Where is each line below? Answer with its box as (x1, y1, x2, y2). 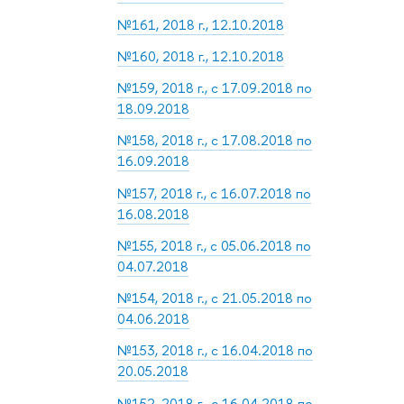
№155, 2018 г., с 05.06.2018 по (117, 235, 312, 255)
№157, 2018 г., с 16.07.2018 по (117, 183, 312, 203)
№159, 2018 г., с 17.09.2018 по (117, 78, 313, 98)
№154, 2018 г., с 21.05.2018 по (117, 289, 313, 308)
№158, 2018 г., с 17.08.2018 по (117, 131, 313, 151)
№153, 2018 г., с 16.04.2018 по (117, 341, 314, 361)
